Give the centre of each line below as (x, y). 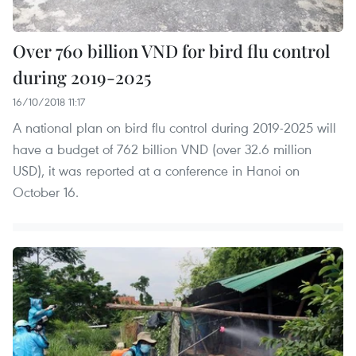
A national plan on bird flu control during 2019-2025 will (174, 127)
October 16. (46, 192)
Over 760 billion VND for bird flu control (171, 50)
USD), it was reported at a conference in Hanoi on (156, 170)
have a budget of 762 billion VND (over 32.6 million (162, 149)
